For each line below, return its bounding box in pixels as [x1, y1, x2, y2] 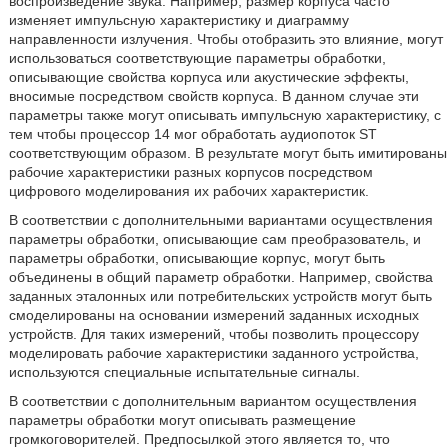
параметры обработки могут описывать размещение [8, 412, 356, 428]
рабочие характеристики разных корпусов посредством [8, 164, 373, 180]
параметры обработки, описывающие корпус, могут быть [8, 250, 385, 266]
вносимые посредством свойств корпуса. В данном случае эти [8, 88, 419, 104]
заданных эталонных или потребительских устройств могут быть [8, 288, 432, 304]
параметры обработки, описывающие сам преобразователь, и [8, 231, 421, 247]
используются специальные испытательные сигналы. [8, 364, 360, 380]
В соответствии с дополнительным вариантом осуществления [8, 393, 417, 409]
